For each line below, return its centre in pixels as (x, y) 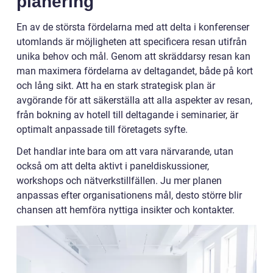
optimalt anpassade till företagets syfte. (102, 130)
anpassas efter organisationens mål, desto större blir (129, 196)
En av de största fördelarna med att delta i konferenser (133, 27)
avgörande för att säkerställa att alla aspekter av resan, (134, 101)
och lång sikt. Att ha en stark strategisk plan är (116, 86)
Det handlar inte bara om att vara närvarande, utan (125, 152)
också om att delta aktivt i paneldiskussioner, (113, 166)
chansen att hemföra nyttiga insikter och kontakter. (126, 210)
